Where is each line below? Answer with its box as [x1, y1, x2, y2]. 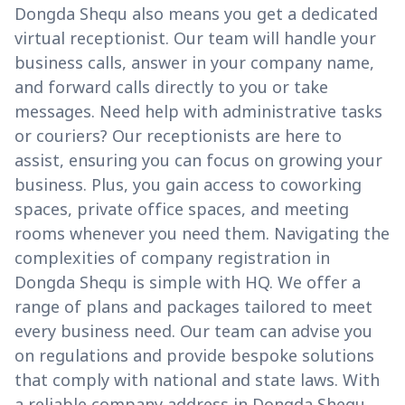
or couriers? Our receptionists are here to [14, 125, 342, 147]
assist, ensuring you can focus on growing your [14, 149, 382, 172]
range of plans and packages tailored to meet [14, 296, 372, 318]
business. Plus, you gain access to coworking [14, 174, 362, 196]
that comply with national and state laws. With [14, 369, 380, 391]
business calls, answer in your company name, [14, 52, 374, 74]
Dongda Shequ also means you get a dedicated [14, 3, 378, 25]
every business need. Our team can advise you [14, 320, 372, 343]
